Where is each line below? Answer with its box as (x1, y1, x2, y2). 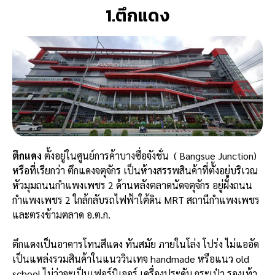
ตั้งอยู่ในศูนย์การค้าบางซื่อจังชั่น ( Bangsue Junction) (44, 149, 257, 163)
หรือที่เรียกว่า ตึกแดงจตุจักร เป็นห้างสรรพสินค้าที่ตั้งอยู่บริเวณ (12, 164, 258, 177)
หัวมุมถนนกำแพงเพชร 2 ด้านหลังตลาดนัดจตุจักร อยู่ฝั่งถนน (12, 179, 252, 192)
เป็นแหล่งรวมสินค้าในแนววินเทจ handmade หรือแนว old (12, 252, 249, 266)
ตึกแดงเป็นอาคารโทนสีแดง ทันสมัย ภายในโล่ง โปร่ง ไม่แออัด (12, 238, 259, 251)
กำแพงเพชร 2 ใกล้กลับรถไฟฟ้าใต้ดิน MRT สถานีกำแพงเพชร (12, 193, 260, 207)
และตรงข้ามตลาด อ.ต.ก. (12, 208, 113, 222)
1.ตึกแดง (106, 2, 169, 28)
